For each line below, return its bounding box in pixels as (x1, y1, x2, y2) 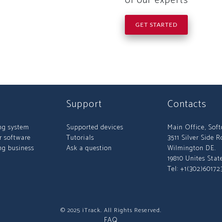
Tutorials (66, 132, 94, 144)
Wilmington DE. (167, 143, 216, 154)
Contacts (167, 96, 207, 112)
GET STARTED (135, 21, 177, 28)
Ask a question (66, 143, 112, 154)
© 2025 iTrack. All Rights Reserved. (60, 206, 162, 215)
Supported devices (66, 122, 123, 133)
